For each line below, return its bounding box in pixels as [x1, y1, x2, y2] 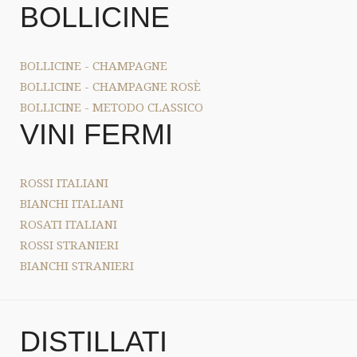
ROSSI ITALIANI [20, 175, 108, 190]
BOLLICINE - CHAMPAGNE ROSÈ [20, 78, 201, 94]
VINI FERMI [20, 118, 173, 151]
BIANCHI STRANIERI [20, 257, 134, 273]
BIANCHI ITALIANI [20, 195, 124, 211]
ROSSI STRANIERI [20, 237, 119, 253]
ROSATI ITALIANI [20, 216, 117, 232]
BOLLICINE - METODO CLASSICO [20, 99, 203, 115]
